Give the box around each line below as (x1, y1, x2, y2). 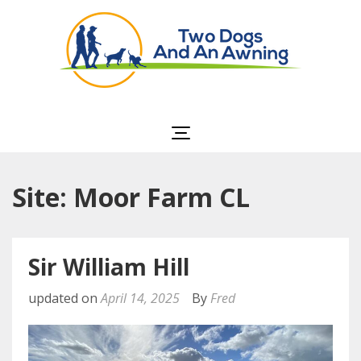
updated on (28, 289, 101, 307)
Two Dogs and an (189, 90, 353, 117)
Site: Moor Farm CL (12, 180, 250, 214)
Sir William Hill (28, 251, 189, 282)
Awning (233, 110, 309, 136)
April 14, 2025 (101, 289, 180, 307)
